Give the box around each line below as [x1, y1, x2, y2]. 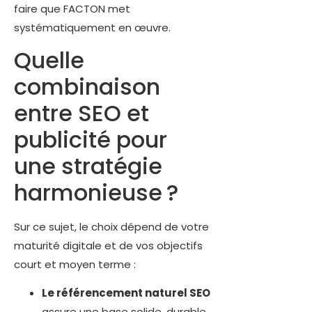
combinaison [14, 70, 160, 102]
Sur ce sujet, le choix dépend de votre [14, 219, 209, 234]
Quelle [14, 44, 84, 76]
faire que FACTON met [14, 1, 130, 17]
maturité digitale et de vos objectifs [14, 237, 203, 253]
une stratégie [14, 150, 162, 182]
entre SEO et [14, 97, 149, 129]
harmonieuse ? [14, 176, 178, 208]
